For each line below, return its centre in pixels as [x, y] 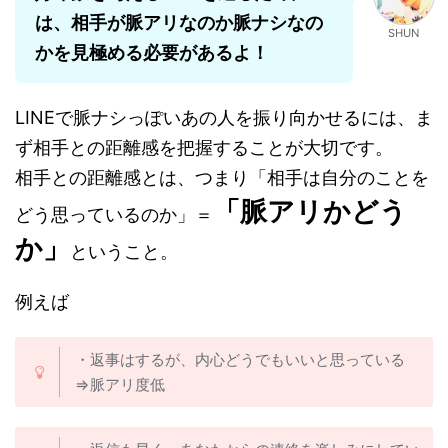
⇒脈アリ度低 [120, 385]
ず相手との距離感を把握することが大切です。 [204, 148]
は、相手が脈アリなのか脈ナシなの [179, 23]
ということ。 [124, 252]
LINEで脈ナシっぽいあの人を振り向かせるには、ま [224, 118]
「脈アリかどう [310, 212]
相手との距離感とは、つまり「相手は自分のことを [222, 178]
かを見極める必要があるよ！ [152, 53]
